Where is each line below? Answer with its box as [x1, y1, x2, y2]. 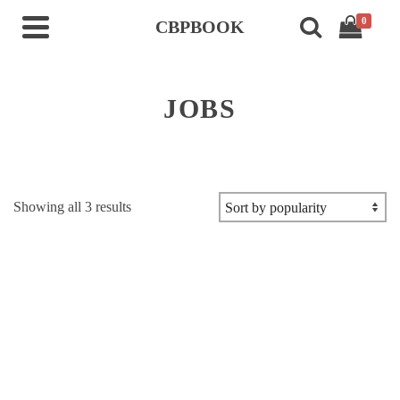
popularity [130, 241, 187, 256]
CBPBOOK [155, 17, 245, 37]
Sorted [130, 198, 167, 213]
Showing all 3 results [13, 199, 131, 214]
